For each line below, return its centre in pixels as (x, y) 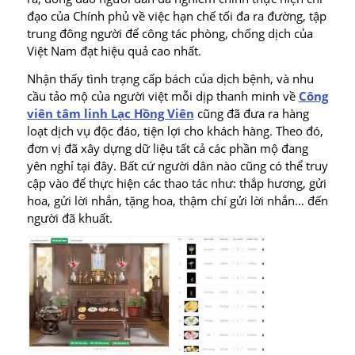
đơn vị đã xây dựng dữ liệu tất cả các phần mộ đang (167, 148)
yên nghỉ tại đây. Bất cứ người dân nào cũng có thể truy (177, 165)
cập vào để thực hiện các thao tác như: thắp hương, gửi (176, 183)
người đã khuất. (69, 218)
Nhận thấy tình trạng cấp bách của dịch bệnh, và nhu (170, 78)
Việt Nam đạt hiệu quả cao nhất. (114, 50)
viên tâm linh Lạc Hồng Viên (110, 113)
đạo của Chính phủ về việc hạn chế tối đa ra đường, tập (176, 15)
